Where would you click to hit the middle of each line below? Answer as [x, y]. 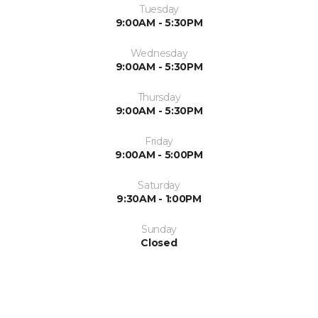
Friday [159, 141]
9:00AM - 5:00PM [159, 154]
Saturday [159, 185]
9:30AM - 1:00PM [159, 198]
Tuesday [159, 9]
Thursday [159, 97]
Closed [159, 242]
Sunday [159, 229]
